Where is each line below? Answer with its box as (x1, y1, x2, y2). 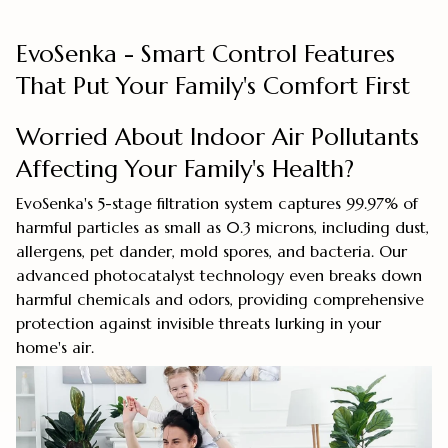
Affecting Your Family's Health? (16, 154, 354, 185)
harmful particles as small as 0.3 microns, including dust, (16, 217, 429, 238)
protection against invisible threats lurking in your (16, 313, 381, 334)
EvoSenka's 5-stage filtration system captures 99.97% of (16, 193, 418, 214)
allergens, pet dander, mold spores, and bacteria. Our (16, 241, 407, 262)
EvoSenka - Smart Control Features (16, 38, 395, 69)
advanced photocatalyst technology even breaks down (16, 265, 422, 286)
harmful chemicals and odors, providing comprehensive (16, 289, 424, 310)
